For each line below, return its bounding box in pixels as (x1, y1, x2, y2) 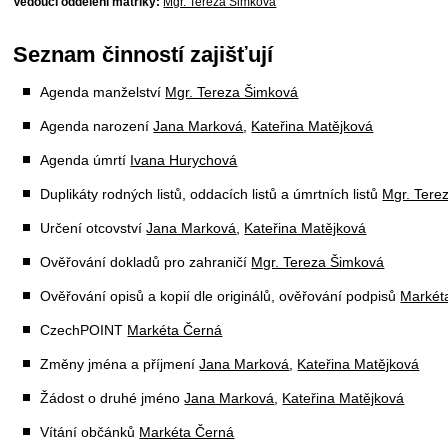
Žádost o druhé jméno (40, 390, 185, 406)
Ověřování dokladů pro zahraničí (40, 254, 252, 270)
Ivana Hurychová (130, 152, 238, 168)
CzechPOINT (40, 322, 128, 338)
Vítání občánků (40, 424, 140, 440)
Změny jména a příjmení (40, 356, 196, 372)
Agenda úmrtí (40, 152, 131, 168)
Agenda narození (40, 118, 154, 134)
